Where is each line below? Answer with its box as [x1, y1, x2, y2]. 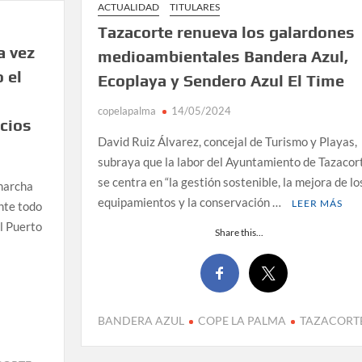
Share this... [215, 226, 264, 239]
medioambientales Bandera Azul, [97, 47, 348, 66]
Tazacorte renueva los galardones [97, 23, 355, 42]
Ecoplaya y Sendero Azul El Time [97, 71, 344, 90]
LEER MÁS [291, 197, 343, 210]
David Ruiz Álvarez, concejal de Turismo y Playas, [97, 134, 357, 149]
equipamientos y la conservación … [97, 195, 284, 210]
